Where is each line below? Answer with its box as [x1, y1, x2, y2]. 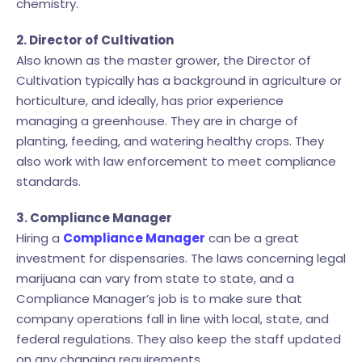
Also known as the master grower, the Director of [16, 51, 311, 69]
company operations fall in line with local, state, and [16, 309, 329, 327]
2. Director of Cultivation [16, 31, 174, 48]
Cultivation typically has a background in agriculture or [16, 71, 342, 89]
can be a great [205, 229, 299, 246]
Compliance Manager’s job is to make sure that [16, 289, 302, 307]
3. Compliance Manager [16, 208, 172, 226]
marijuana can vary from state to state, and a [16, 269, 294, 287]
